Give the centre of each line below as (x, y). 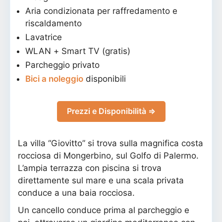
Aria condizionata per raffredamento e (101, 11)
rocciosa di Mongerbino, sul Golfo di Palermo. (108, 155)
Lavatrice (44, 37)
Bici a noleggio (54, 79)
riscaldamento (54, 23)
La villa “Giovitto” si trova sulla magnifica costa (111, 143)
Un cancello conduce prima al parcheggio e (104, 210)
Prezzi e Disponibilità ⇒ (111, 111)
